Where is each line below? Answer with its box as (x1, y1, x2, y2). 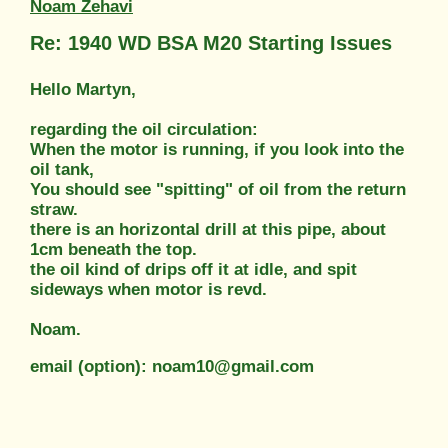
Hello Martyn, (30, 79, 136, 99)
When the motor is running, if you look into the (30, 139, 404, 159)
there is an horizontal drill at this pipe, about (30, 219, 386, 239)
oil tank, (30, 159, 94, 179)
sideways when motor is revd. (30, 279, 267, 299)
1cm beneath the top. (30, 239, 197, 259)
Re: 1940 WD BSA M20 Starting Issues (30, 31, 392, 54)
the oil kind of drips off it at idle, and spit (30, 259, 357, 279)
